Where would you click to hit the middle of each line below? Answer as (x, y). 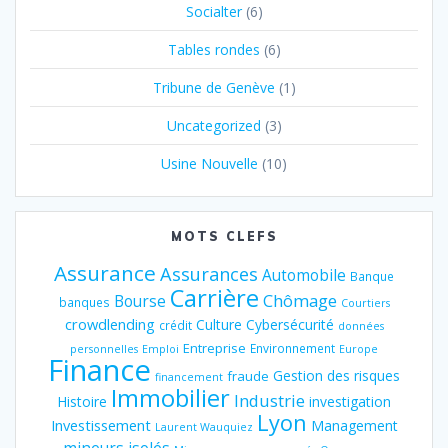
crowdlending (109, 324)
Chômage (299, 301)
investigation (350, 402)
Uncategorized (213, 126)
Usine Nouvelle (209, 164)
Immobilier (170, 398)
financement (189, 377)
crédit (175, 325)
